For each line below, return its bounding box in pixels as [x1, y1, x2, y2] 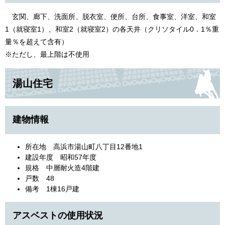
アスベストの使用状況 [13, 210, 103, 220]
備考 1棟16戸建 [25, 184, 79, 193]
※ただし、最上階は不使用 [5, 50, 89, 58]
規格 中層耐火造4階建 [25, 163, 99, 172]
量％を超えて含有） [5, 37, 68, 46]
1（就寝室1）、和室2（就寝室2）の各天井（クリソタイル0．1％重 [5, 25, 219, 33]
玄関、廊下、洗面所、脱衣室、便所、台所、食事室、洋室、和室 [5, 12, 216, 21]
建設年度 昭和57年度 [25, 153, 96, 161]
